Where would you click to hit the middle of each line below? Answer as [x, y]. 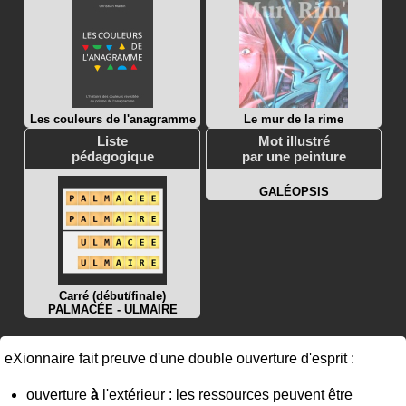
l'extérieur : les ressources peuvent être [226, 394]
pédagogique [112, 156]
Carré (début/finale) [112, 295]
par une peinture [294, 156]
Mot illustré [294, 140]
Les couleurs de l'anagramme [112, 119]
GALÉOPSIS [294, 191]
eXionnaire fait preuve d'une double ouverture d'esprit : [179, 358]
